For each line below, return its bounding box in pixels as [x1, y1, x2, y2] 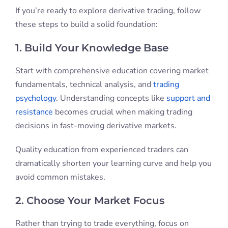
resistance [15, 106, 53, 118]
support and [166, 93, 210, 104]
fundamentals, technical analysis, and [15, 79, 153, 91]
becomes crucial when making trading [52, 106, 192, 118]
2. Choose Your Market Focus [15, 194, 164, 207]
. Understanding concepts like [55, 93, 166, 104]
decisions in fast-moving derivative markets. [15, 120, 177, 132]
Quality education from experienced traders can [15, 144, 188, 156]
